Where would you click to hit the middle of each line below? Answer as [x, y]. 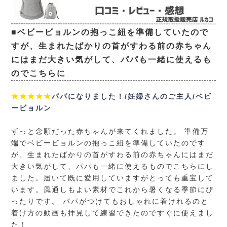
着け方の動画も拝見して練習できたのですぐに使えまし [113, 213]
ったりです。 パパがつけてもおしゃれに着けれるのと [110, 201]
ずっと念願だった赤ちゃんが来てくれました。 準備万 [110, 131]
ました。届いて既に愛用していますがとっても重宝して [113, 178]
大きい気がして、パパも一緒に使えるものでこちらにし [113, 166]
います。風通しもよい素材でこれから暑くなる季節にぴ [113, 190]
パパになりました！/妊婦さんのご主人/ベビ [132, 97]
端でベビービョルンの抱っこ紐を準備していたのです [109, 143]
